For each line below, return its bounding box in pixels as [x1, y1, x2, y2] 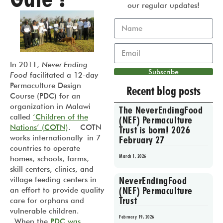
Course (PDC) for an [10, 91, 81, 101]
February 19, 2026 [119, 214, 154, 220]
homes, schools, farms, [10, 154, 89, 163]
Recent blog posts [126, 84, 201, 99]
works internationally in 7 [10, 133, 101, 142]
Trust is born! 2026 [119, 124, 191, 136]
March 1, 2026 [119, 153, 146, 159]
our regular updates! [127, 1, 200, 10]
